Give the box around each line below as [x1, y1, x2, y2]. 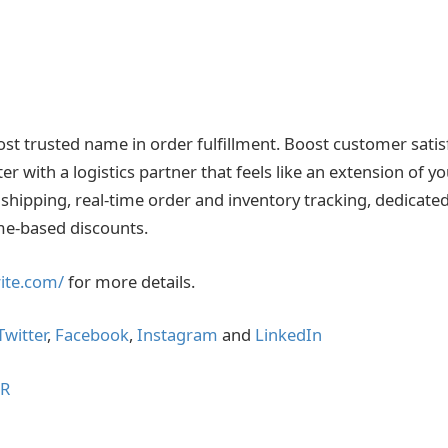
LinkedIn [255, 323, 322, 347]
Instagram [137, 323, 218, 347]
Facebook [55, 323, 129, 347]
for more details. [64, 269, 195, 293]
